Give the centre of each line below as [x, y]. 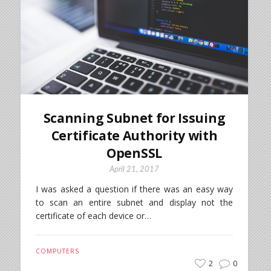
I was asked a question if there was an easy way [134, 189]
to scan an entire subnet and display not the [134, 203]
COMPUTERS [57, 251]
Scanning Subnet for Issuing [134, 118]
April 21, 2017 [134, 170]
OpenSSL [134, 153]
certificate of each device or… [93, 216]
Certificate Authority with [134, 136]
